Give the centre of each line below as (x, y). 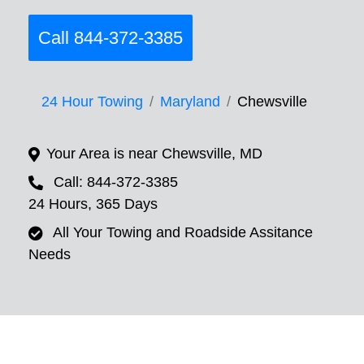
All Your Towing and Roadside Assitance (183, 233)
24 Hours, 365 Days (93, 204)
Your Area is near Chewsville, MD (154, 154)
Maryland (190, 102)
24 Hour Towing (92, 102)
